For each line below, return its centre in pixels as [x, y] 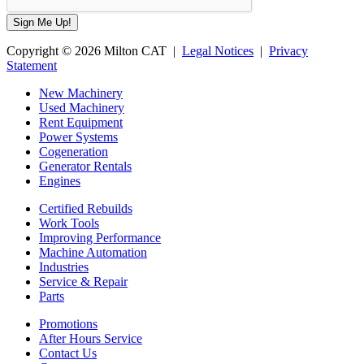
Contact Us [68, 353]
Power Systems [78, 136]
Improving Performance [100, 237]
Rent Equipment [81, 122]
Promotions [68, 323]
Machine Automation [93, 252]
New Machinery [81, 93]
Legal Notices [218, 50]
